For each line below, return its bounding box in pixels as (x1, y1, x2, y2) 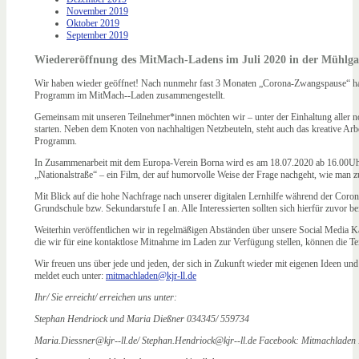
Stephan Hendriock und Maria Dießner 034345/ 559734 (34, 313, 249, 325)
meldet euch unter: (34, 270, 106, 282)
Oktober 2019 (67, 18, 119, 30)
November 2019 (67, 6, 128, 18)
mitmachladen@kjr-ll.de (106, 270, 196, 282)
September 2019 (67, 30, 128, 42)
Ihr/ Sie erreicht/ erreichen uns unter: (34, 292, 177, 304)
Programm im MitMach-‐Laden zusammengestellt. (34, 90, 225, 102)
